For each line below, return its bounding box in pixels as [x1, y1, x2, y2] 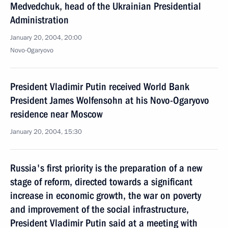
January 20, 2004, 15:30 [10, 127, 82, 136]
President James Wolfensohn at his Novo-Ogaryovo [10, 94, 209, 106]
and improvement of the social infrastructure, [10, 203, 189, 215]
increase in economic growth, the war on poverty [10, 189, 201, 202]
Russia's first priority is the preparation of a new [10, 162, 203, 174]
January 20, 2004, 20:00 [10, 33, 82, 42]
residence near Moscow [10, 108, 103, 120]
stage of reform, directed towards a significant [10, 176, 192, 188]
